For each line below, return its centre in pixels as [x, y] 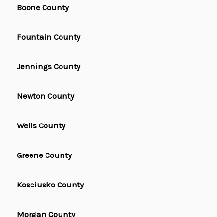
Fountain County [49, 37]
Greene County [44, 155]
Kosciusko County [50, 185]
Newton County [46, 96]
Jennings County [49, 67]
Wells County [41, 126]
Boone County [43, 8]
